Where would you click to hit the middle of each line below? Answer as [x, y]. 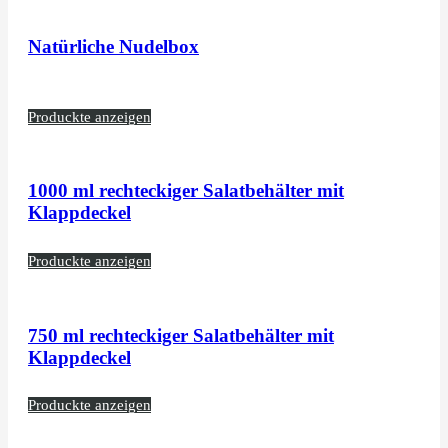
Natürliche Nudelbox [113, 46]
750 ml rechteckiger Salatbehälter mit [181, 335]
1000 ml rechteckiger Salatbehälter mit [186, 191]
